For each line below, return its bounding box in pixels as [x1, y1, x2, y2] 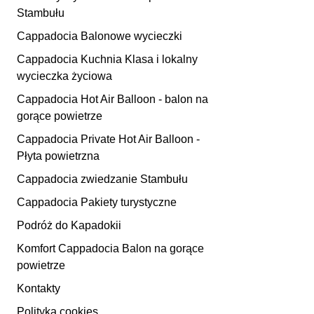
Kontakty [17, 282, 60, 294]
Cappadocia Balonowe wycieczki [17, 30, 182, 42]
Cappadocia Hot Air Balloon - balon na [17, 93, 208, 105]
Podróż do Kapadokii [17, 219, 121, 231]
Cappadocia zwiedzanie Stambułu [17, 173, 188, 185]
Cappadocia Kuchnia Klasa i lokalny [17, 53, 198, 65]
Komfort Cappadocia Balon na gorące [17, 243, 204, 254]
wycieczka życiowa [17, 70, 112, 82]
